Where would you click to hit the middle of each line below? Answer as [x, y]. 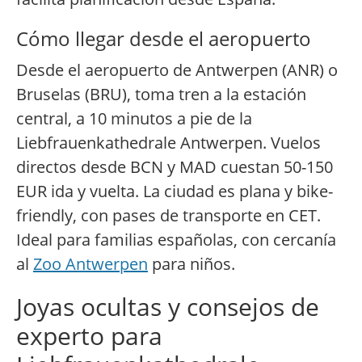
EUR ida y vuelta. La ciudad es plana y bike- [175, 192]
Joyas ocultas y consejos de [168, 307]
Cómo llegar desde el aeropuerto [164, 39]
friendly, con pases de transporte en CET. [168, 216]
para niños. [192, 264]
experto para [89, 336]
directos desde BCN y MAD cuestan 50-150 [175, 167]
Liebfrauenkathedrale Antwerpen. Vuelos [168, 143]
